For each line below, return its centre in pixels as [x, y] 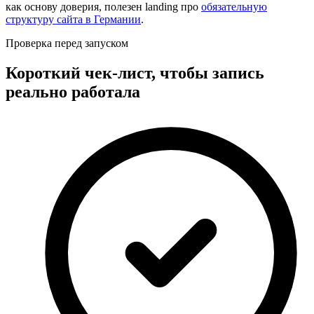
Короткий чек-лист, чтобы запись [135, 73]
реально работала [73, 92]
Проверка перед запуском [67, 43]
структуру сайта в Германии [73, 20]
